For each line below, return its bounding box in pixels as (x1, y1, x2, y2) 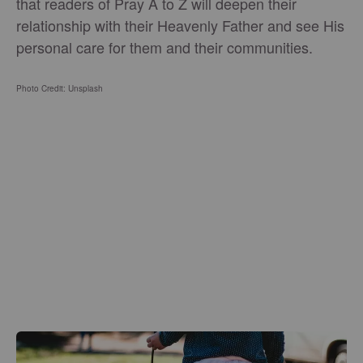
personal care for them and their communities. (16, 36, 313, 58)
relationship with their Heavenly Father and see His (16, 15, 344, 36)
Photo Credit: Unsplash (16, 83, 103, 95)
